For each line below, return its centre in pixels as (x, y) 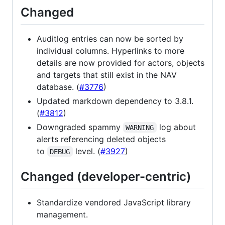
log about (177, 127)
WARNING (140, 127)
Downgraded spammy (80, 127)
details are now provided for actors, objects (121, 63)
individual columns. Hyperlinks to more (110, 50)
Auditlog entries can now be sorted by (110, 38)
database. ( (58, 87)
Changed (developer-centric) (106, 176)
